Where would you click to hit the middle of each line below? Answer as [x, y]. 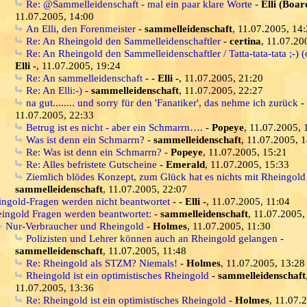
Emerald [185, 164]
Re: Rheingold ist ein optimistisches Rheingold [126, 300]
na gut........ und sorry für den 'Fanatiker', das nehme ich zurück [162, 102]
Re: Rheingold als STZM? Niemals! [102, 263]
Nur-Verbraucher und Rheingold [75, 226]
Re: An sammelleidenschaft [84, 78]
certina [245, 41]
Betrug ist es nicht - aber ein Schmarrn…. [114, 127]
